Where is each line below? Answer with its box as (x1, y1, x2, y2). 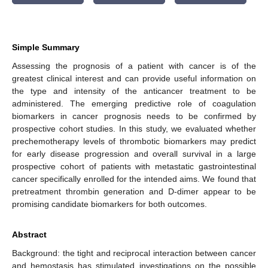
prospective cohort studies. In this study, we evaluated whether (12, 123, 256, 133)
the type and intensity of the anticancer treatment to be (12, 86, 256, 96)
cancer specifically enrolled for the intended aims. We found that (12, 173, 256, 184)
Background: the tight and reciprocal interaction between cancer (12, 248, 256, 258)
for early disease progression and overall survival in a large (12, 148, 256, 159)
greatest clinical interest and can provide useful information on (12, 73, 256, 83)
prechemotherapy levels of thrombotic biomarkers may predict (12, 136, 256, 146)
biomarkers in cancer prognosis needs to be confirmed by (12, 111, 256, 121)
